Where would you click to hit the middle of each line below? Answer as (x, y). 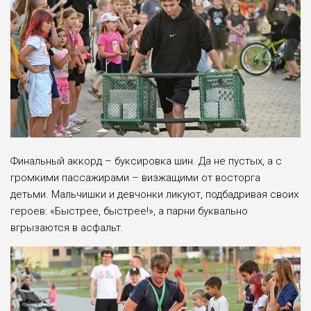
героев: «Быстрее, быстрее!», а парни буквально (129, 211)
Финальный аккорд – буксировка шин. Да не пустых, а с (146, 161)
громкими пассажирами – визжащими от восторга (135, 178)
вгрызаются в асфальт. (67, 228)
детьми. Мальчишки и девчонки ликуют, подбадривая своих (154, 195)
